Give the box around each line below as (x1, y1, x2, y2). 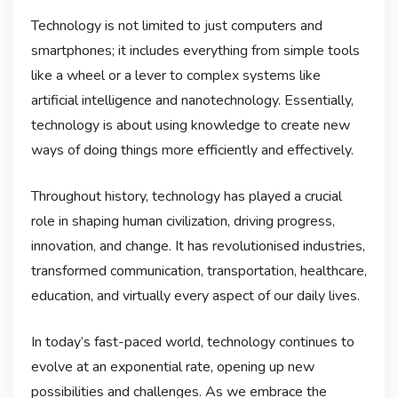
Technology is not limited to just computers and (30, 15, 322, 36)
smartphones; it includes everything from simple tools (30, 40, 360, 60)
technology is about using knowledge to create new (30, 115, 350, 135)
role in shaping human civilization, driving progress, (30, 211, 335, 231)
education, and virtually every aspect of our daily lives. (30, 285, 360, 306)
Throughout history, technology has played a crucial (30, 186, 342, 206)
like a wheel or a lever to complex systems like (30, 65, 321, 85)
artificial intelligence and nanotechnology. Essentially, (30, 90, 354, 110)
